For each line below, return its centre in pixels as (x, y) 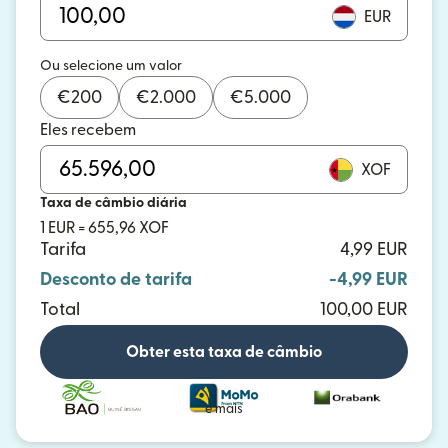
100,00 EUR (364, 309)
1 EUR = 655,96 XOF (104, 228)
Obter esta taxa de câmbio (224, 352)
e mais (224, 408)
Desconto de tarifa (116, 279)
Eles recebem (88, 130)
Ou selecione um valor (111, 66)
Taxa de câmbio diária (113, 203)
